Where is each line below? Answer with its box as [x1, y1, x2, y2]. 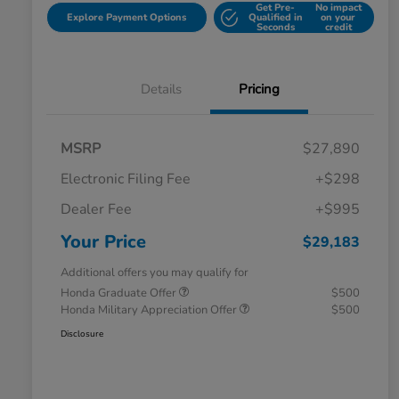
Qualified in [248, 11, 303, 25]
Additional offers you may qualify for [61, 265, 248, 281]
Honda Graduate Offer [61, 285, 179, 302]
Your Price [61, 230, 146, 255]
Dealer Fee [61, 199, 132, 220]
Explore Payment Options [67, 11, 187, 25]
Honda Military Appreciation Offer [61, 302, 240, 319]
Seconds [256, 20, 295, 35]
